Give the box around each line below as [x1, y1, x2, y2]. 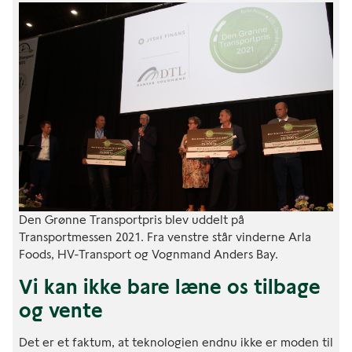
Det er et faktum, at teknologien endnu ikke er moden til [19, 335, 333, 350]
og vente [19, 298, 103, 324]
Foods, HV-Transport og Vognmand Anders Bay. [19, 247, 278, 262]
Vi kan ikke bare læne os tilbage [19, 274, 321, 300]
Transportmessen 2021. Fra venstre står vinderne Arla [19, 229, 311, 245]
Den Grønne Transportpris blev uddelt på [19, 212, 244, 228]
